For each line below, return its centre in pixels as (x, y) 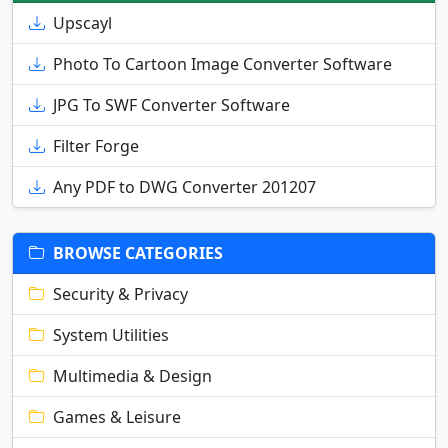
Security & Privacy (120, 293)
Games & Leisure (117, 416)
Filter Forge (96, 145)
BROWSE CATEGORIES (138, 252)
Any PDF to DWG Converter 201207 (184, 186)
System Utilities (111, 334)
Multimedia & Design (132, 375)
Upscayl (82, 22)
